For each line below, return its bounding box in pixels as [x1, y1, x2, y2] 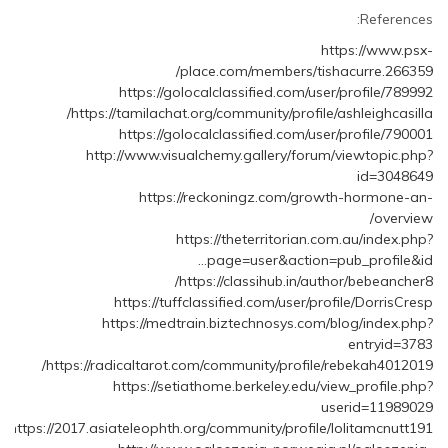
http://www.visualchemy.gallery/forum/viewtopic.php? [85, 146, 433, 165]
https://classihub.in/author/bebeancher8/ [178, 272, 433, 291]
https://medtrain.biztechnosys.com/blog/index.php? [101, 314, 433, 333]
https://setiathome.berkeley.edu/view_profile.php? [112, 377, 433, 396]
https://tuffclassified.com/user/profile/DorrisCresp [113, 293, 433, 312]
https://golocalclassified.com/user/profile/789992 [118, 83, 433, 102]
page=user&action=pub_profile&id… [206, 251, 433, 270]
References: [359, 10, 433, 29]
